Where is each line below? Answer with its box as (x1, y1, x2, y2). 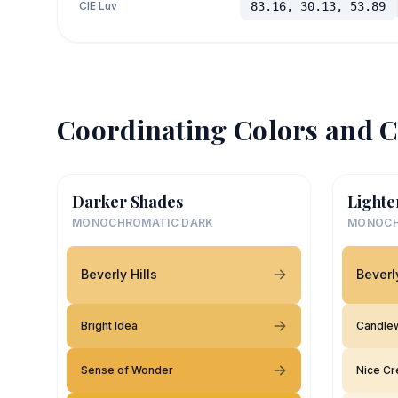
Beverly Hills (81, 267, 157, 282)
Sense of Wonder (81, 362, 173, 377)
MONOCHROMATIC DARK (72, 215, 214, 229)
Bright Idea (81, 318, 138, 332)
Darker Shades (72, 190, 183, 212)
